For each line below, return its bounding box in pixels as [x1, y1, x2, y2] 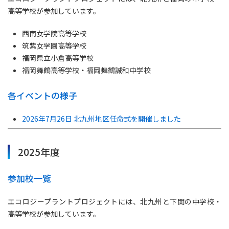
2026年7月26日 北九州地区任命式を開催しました [22, 113, 181, 124]
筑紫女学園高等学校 [22, 40, 86, 51]
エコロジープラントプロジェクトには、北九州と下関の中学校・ [8, 196, 221, 207]
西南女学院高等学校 [22, 28, 86, 38]
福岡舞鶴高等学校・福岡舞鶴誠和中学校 [22, 65, 151, 75]
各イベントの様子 [8, 89, 77, 102]
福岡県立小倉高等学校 [22, 53, 94, 63]
